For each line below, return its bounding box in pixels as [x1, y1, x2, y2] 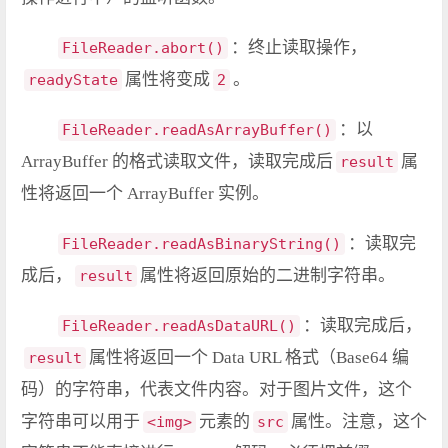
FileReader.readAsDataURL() [62, 317, 296, 336]
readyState [28, 71, 118, 90]
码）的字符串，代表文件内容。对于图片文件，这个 [21, 380, 412, 400]
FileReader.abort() [62, 39, 224, 58]
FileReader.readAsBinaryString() [62, 235, 341, 254]
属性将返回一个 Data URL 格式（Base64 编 [89, 348, 409, 368]
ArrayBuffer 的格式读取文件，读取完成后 [21, 152, 333, 172]
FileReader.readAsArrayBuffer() [62, 121, 332, 140]
